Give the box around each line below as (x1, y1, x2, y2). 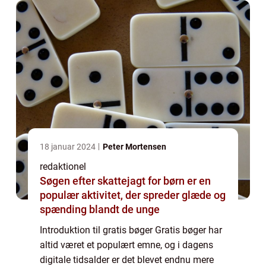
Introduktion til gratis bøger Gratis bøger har (40, 224, 222, 236)
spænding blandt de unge (40, 203, 160, 216)
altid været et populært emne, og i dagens (40, 239, 213, 251)
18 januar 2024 (40, 142, 97, 152)
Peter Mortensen (103, 142, 166, 152)
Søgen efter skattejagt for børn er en (40, 175, 211, 188)
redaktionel (40, 161, 86, 173)
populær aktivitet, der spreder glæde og (40, 189, 226, 202)
